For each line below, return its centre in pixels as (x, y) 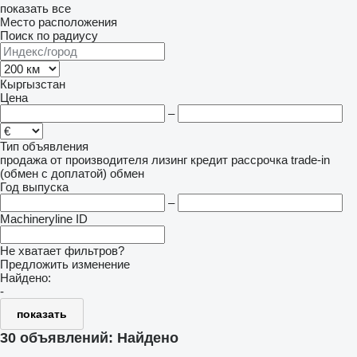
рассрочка (259, 160)
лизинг (169, 160)
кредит (209, 160)
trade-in (310, 160)
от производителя (99, 160)
